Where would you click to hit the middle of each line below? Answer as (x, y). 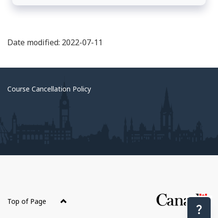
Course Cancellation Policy (49, 89)
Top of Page (28, 201)
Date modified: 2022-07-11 (55, 43)
